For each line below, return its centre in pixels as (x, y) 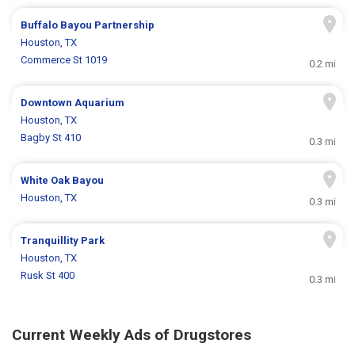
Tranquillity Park (63, 241)
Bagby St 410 (51, 138)
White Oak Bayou (63, 181)
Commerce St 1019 (64, 60)
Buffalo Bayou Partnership (88, 25)
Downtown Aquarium (73, 103)
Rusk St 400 (48, 276)
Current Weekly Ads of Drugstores (132, 335)
